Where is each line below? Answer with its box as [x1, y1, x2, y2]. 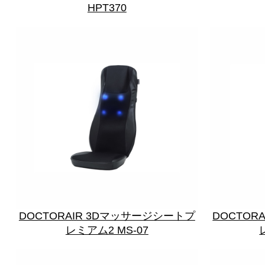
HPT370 [87, 2, 127, 14]
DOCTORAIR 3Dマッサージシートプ [18, 209, 195, 222]
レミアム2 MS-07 [65, 224, 148, 236]
